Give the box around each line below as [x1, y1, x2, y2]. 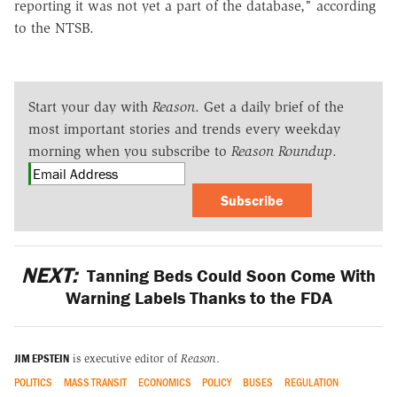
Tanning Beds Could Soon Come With [82, 263, 377, 286]
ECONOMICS [137, 375, 191, 390]
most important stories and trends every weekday [28, 120, 340, 137]
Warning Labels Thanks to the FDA [65, 285, 332, 308]
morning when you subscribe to [28, 142, 231, 160]
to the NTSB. [14, 19, 94, 36]
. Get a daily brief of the [195, 97, 344, 115]
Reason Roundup [231, 142, 332, 160]
